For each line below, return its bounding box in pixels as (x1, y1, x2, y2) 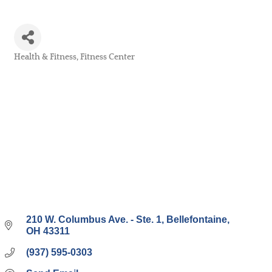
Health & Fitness (14, 52, 76, 62)
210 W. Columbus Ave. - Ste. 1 (26, 214, 161, 225)
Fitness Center (80, 52, 135, 62)
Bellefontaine (166, 214, 227, 225)
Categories (13, 61, 53, 70)
